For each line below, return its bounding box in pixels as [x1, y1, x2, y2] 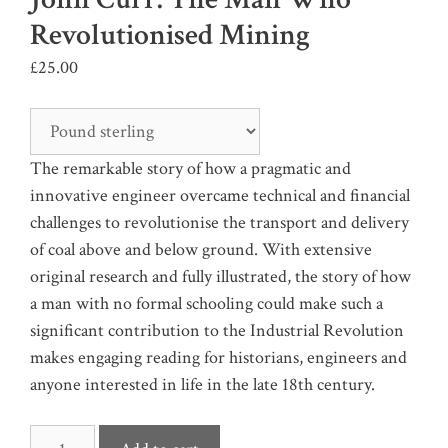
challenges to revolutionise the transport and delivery [30, 210, 409, 234]
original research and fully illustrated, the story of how [30, 264, 411, 288]
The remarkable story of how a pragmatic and [30, 156, 351, 180]
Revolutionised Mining [30, 15, 310, 55]
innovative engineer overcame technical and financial [30, 183, 410, 207]
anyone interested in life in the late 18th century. [30, 372, 375, 396]
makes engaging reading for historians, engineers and [30, 345, 407, 369]
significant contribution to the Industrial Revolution [30, 318, 404, 342]
